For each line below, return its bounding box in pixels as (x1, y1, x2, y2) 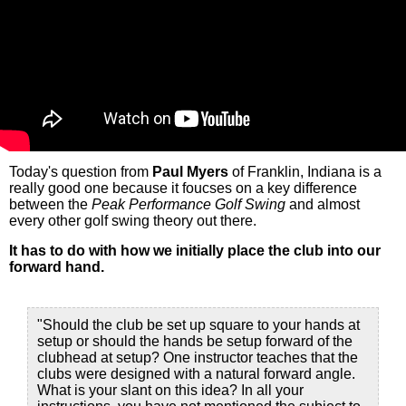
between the (9, 197, 92, 212)
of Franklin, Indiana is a (228, 164, 382, 179)
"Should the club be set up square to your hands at (37, 317, 360, 333)
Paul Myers (152, 164, 228, 179)
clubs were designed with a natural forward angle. (37, 366, 355, 382)
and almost (285, 197, 360, 212)
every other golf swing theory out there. (9, 213, 256, 228)
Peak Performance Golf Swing (92, 197, 285, 212)
